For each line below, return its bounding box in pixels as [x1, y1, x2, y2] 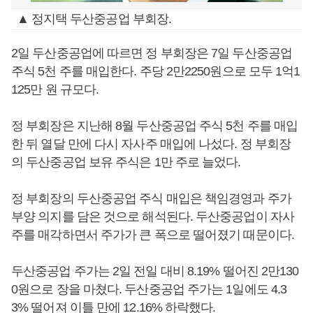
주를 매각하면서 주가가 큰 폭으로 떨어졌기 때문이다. [11, 228, 294, 242]
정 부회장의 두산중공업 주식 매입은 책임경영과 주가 [11, 191, 291, 205]
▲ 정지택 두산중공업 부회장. [16, 12, 172, 26]
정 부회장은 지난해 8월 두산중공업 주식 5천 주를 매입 [11, 119, 298, 133]
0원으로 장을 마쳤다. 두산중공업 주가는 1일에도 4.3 [11, 282, 287, 296]
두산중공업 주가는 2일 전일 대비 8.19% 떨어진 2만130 [11, 264, 299, 278]
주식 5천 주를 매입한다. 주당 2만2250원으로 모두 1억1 [11, 64, 300, 78]
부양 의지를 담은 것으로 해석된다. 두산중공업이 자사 [11, 210, 294, 224]
